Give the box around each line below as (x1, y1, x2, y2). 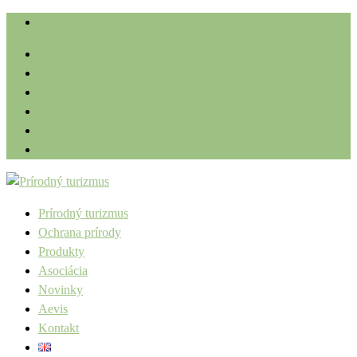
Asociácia (38, 264, 88, 277)
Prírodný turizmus (38, 206, 128, 220)
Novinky (38, 283, 83, 296)
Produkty (38, 245, 84, 258)
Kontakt (38, 321, 79, 335)
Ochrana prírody (38, 226, 121, 239)
